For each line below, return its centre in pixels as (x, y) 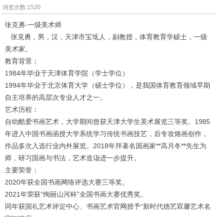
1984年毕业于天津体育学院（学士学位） (69, 73)
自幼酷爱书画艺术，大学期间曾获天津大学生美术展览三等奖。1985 (108, 121)
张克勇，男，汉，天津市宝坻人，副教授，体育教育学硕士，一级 (106, 37)
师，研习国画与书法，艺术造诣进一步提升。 (75, 158)
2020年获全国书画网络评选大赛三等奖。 (67, 182)
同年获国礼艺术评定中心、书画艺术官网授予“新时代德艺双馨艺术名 (108, 206)
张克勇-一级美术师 (33, 24)
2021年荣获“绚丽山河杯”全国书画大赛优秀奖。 (76, 194)
